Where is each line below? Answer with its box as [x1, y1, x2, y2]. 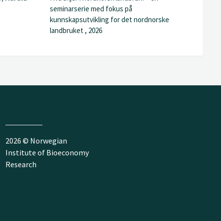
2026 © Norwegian [5, 135, 67, 146]
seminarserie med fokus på [49, 4, 132, 13]
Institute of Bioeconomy [5, 147, 89, 157]
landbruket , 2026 [49, 26, 102, 35]
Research [5, 159, 37, 169]
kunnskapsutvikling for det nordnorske [49, 15, 169, 24]
